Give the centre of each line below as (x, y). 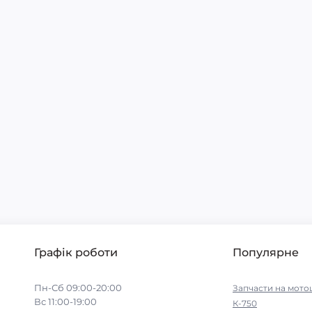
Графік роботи (76, 252)
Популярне (266, 252)
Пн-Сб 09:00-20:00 (78, 288)
